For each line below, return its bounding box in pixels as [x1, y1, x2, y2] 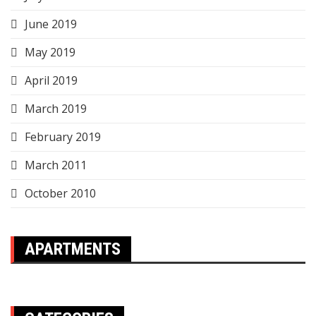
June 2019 [25, 16, 77, 32]
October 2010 [25, 186, 96, 201]
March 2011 [25, 157, 87, 173]
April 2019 [25, 73, 78, 88]
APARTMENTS [25, 239, 121, 259]
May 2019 [25, 44, 75, 60]
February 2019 [25, 129, 101, 145]
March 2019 [25, 101, 87, 116]
